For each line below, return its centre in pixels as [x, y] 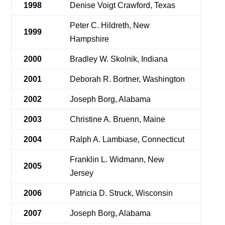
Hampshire [90, 39]
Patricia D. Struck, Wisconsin [122, 193]
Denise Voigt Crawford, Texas [123, 5]
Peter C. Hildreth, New [110, 25]
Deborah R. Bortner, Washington [128, 79]
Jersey [82, 173]
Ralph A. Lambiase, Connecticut [127, 139]
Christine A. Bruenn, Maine [118, 119]
